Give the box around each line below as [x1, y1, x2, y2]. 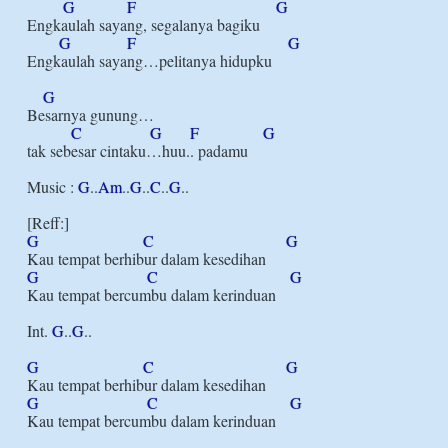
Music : [27, 176, 78, 197]
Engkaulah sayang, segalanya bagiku [27, 14, 260, 35]
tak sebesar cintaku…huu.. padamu [27, 140, 248, 161]
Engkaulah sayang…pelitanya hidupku [27, 50, 272, 71]
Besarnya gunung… [27, 104, 154, 125]
